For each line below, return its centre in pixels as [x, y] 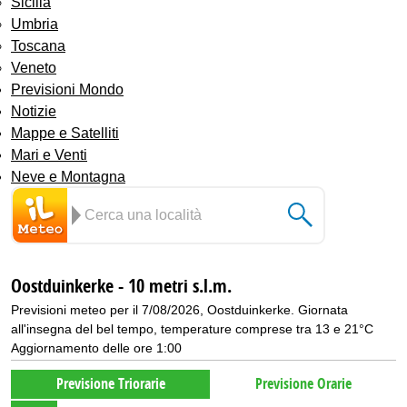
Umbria [35, 24]
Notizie [34, 111]
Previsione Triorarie [110, 384]
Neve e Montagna [68, 176]
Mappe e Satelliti [65, 133]
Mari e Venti [49, 154]
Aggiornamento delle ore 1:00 [96, 347]
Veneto [34, 67]
